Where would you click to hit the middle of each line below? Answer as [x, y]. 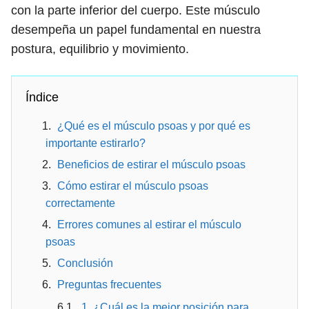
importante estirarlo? [96, 143]
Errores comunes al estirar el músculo [149, 225]
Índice [42, 97]
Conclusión [85, 263]
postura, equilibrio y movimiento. [100, 49]
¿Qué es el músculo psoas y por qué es [154, 126]
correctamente [80, 203]
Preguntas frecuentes [109, 285]
